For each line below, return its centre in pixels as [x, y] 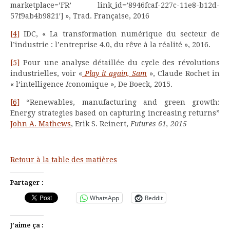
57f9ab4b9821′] [37, 16]
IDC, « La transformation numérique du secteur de [120, 34]
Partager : [27, 183]
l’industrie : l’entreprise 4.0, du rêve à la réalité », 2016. [110, 45]
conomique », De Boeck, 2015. [120, 84]
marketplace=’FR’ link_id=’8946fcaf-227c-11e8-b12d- [115, 5]
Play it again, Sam [116, 74]
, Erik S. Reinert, [101, 124]
